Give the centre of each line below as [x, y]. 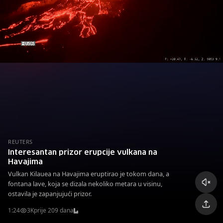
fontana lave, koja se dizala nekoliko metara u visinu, [85, 184]
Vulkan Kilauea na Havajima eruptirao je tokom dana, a [89, 174]
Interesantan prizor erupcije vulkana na [83, 153]
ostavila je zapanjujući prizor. [50, 194]
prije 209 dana [54, 210]
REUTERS [20, 142]
